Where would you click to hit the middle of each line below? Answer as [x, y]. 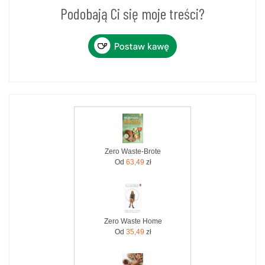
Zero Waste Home [133, 221]
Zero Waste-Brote [133, 151]
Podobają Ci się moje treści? [132, 14]
